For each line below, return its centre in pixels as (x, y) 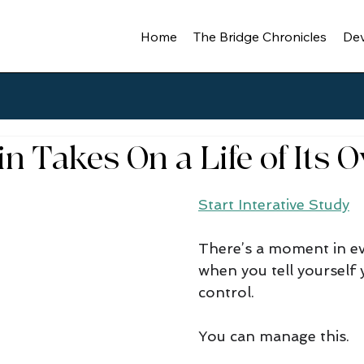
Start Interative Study (273, 205)
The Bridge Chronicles (260, 36)
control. (228, 292)
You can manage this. (275, 336)
